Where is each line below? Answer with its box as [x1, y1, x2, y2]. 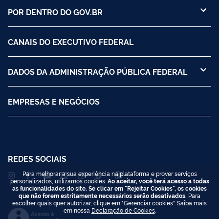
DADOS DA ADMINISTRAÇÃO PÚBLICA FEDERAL [8, 66, 187, 77]
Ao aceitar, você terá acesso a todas [107, 176, 209, 185]
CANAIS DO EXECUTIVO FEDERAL [8, 36, 133, 47]
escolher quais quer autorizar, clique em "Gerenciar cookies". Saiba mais [12, 198, 207, 207]
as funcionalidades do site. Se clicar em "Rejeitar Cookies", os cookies [12, 184, 207, 192]
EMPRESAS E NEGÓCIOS [8, 95, 100, 107]
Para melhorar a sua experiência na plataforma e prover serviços [22, 169, 197, 177]
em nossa [63, 206, 91, 214]
